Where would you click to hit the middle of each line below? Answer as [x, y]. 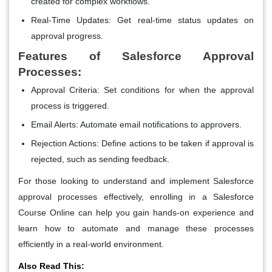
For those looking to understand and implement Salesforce [136, 181]
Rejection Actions [64, 143]
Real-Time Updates [70, 20]
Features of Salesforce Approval [136, 56]
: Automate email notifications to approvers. [159, 124]
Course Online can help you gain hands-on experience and [136, 212]
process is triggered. [70, 105]
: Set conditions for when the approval [176, 90]
